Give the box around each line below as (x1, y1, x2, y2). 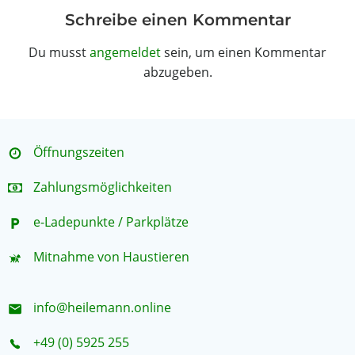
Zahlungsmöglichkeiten (33, 178, 172, 196)
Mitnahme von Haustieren (33, 248, 189, 265)
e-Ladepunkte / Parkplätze (33, 213, 189, 231)
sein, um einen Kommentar (161, 44, 326, 61)
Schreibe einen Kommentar (64, 10, 291, 29)
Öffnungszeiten (33, 143, 124, 161)
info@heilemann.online (33, 299, 171, 316)
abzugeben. (143, 63, 212, 81)
